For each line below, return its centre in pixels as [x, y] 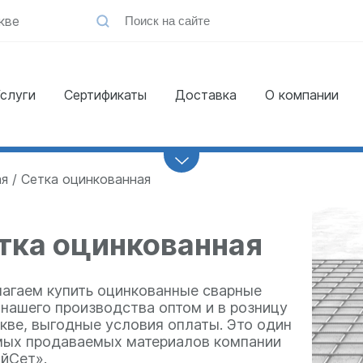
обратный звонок [183, 125]
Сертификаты [105, 94]
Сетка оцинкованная [85, 179]
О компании [301, 94]
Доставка [205, 94]
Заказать [158, 109]
